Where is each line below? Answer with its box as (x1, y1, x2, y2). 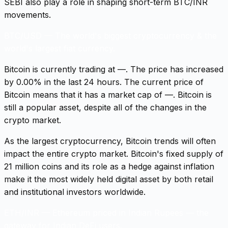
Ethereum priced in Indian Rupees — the (52, 207, 209, 218)
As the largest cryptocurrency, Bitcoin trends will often (4, 135, 216, 146)
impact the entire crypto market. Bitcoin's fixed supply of (4, 148, 223, 159)
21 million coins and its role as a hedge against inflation (4, 161, 214, 172)
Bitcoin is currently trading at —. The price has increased (4, 64, 223, 74)
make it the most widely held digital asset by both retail (4, 174, 213, 184)
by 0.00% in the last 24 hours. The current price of (4, 76, 204, 87)
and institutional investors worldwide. (4, 186, 146, 197)
